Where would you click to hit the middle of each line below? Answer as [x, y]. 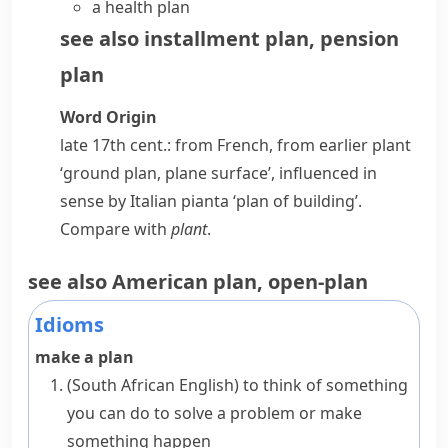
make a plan [84, 357]
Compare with [115, 229]
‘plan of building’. [295, 201]
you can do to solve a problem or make [214, 413]
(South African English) [153, 385]
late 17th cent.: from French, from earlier [216, 145]
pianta [205, 201]
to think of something [325, 385]
